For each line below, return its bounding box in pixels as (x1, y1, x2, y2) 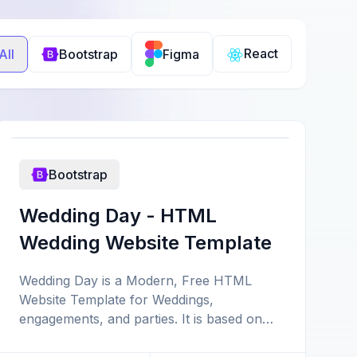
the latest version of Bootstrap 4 (19, 330, 216, 346)
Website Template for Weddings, (19, 292, 214, 308)
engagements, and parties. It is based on (19, 311, 262, 327)
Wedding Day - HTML (19, 204, 217, 227)
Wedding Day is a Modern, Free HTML (19, 273, 252, 288)
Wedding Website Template (19, 231, 272, 254)
